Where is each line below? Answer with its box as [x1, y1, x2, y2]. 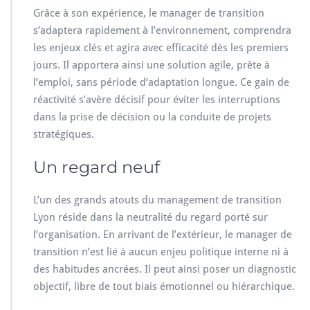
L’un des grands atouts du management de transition [33, 194, 282, 207]
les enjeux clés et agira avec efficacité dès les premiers [33, 42, 289, 55]
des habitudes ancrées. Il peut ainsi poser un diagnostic [33, 263, 296, 276]
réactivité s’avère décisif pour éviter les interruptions [33, 93, 280, 107]
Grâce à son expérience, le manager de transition [33, 7, 264, 20]
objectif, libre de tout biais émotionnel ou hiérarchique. [33, 280, 295, 293]
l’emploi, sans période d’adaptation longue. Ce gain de [33, 76, 289, 89]
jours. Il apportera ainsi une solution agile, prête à [33, 59, 270, 72]
